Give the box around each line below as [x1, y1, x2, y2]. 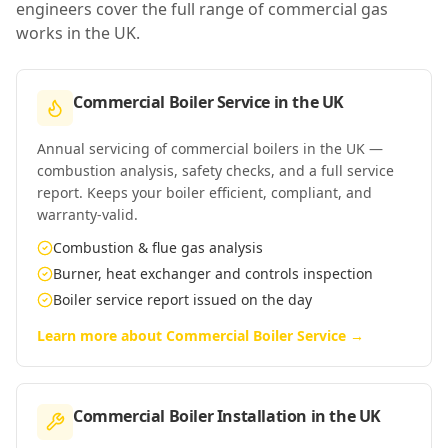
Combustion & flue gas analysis [53, 238, 263, 257]
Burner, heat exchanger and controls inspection [53, 264, 373, 283]
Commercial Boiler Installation [73, 405, 308, 427]
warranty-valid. [37, 205, 138, 224]
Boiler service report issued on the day [53, 290, 312, 309]
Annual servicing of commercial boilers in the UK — [37, 139, 383, 158]
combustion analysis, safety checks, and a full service [37, 161, 394, 180]
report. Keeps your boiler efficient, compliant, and [37, 183, 372, 202]
